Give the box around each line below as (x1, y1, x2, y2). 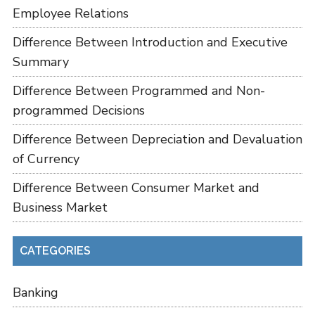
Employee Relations (12, 4, 129, 22)
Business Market (12, 198, 108, 216)
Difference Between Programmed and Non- (12, 82, 265, 99)
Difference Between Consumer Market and (12, 179, 259, 196)
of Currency (12, 150, 79, 167)
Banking (12, 283, 58, 301)
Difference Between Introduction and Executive (12, 33, 288, 51)
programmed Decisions (12, 101, 145, 119)
